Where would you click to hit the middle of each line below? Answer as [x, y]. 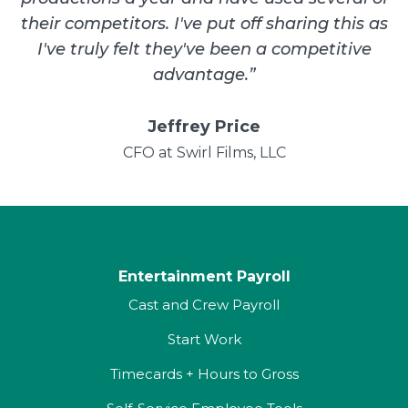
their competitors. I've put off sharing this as [204, 24]
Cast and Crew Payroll [204, 305]
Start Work [204, 339]
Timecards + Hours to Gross [204, 374]
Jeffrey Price [204, 127]
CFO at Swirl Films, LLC [204, 153]
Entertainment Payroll [204, 276]
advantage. [201, 75]
